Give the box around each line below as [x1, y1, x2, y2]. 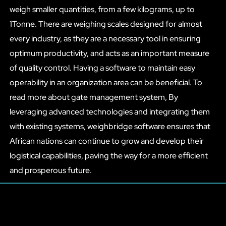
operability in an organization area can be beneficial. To [9, 77, 202, 88]
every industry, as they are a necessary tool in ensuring [9, 33, 201, 44]
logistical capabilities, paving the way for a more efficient [9, 150, 208, 161]
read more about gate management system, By [9, 91, 178, 102]
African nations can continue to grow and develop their [9, 135, 204, 146]
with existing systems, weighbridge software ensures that [9, 121, 210, 132]
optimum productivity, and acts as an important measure [9, 47, 209, 59]
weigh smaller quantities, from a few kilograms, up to [9, 4, 195, 15]
